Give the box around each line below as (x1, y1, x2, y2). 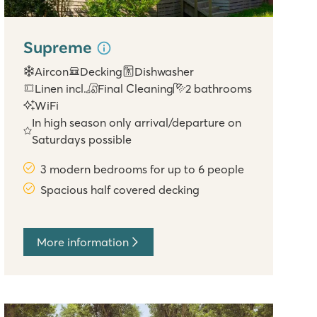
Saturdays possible (31, 132, 132, 146)
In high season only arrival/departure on (31, 115, 241, 129)
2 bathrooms (185, 81, 252, 96)
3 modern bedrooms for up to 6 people (40, 161, 245, 176)
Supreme (23, 36, 96, 57)
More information (37, 234, 129, 249)
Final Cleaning (98, 81, 174, 96)
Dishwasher (134, 64, 194, 79)
